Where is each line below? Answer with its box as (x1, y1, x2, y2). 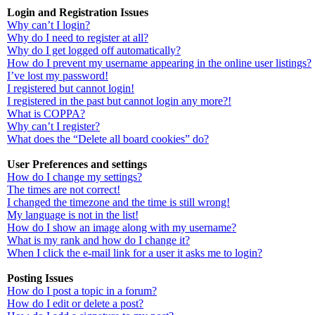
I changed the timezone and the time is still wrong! (7, 196, 230, 208)
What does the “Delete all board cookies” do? (7, 133, 209, 145)
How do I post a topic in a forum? (7, 285, 157, 297)
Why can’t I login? (7, 19, 90, 31)
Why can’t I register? (7, 120, 100, 132)
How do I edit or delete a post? (7, 297, 143, 309)
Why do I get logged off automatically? (7, 44, 181, 56)
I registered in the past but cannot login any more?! (7, 95, 231, 107)
